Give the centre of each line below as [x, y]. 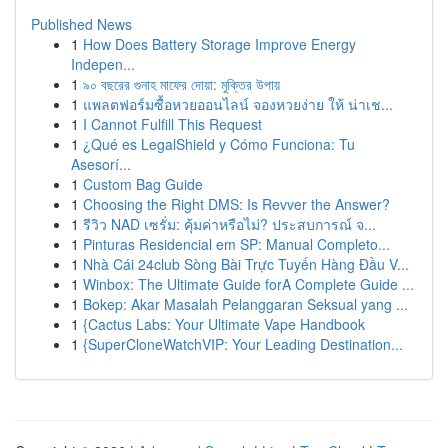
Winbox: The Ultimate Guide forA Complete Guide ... [248, 284]
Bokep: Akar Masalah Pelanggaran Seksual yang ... [245, 304]
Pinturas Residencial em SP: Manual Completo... [236, 244]
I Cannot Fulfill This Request [172, 124]
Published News [81, 24]
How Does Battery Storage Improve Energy [219, 44]
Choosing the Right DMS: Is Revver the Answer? [236, 204]
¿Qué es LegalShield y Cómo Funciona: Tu [219, 144]
